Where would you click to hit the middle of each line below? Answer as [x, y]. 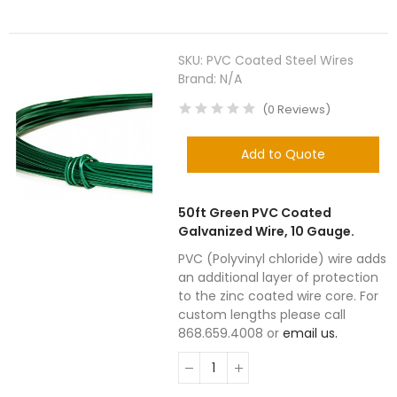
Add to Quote [284, 154]
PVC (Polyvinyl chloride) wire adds [283, 259]
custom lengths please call [262, 315]
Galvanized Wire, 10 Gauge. [267, 231]
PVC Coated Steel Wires [280, 60]
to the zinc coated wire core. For [279, 296]
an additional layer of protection [279, 277]
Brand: [199, 79]
